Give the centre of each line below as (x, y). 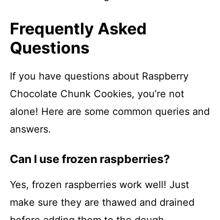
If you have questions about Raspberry (99, 76)
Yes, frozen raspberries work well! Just (99, 185)
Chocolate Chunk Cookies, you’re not (97, 94)
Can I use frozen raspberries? (90, 159)
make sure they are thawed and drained (102, 202)
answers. (30, 129)
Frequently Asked (78, 29)
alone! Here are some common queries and (110, 111)
